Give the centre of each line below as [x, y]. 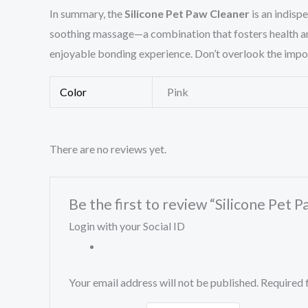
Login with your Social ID [126, 225]
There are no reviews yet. [108, 149]
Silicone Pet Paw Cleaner [187, 14]
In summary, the [87, 14]
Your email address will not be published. [163, 282]
